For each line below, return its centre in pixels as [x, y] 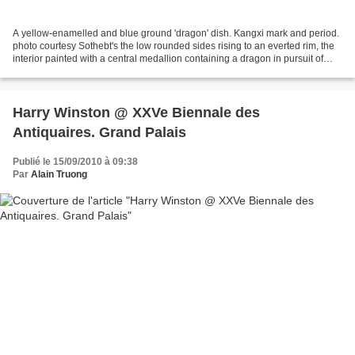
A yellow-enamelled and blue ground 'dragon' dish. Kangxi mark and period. [176, 33]
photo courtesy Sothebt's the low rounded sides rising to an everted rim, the [174, 46]
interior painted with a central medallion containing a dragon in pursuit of [168, 58]
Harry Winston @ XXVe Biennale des [136, 112]
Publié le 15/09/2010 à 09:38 [75, 161]
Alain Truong [59, 174]
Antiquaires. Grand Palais [99, 132]
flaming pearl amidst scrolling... [79, 71]
